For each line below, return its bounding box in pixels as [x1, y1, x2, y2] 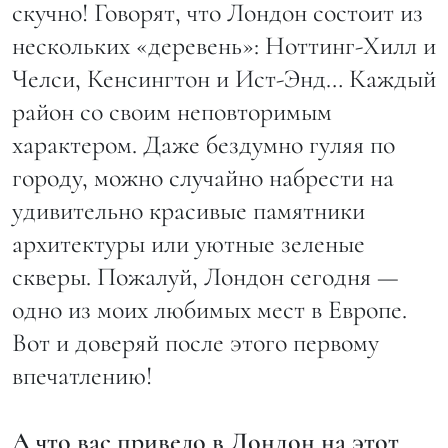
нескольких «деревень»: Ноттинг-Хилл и [12, 29, 436, 61]
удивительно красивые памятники [12, 194, 365, 226]
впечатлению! [12, 359, 158, 391]
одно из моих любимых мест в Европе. [12, 293, 407, 325]
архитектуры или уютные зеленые [12, 227, 365, 259]
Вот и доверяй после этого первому [12, 326, 379, 358]
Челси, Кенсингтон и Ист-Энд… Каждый [12, 62, 436, 94]
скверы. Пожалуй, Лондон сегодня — [12, 260, 399, 292]
